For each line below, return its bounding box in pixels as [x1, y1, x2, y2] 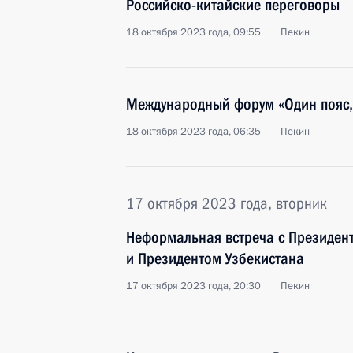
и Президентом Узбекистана [126, 249, 304, 268]
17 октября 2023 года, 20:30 [126, 279, 261, 293]
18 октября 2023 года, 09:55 [126, 25, 261, 39]
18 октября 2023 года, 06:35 [126, 124, 261, 139]
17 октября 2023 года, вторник [126, 194, 327, 213]
